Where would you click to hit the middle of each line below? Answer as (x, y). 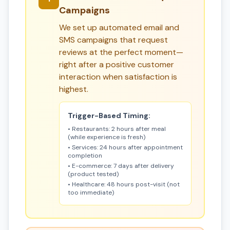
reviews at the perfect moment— (121, 52)
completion (85, 156)
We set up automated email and (119, 27)
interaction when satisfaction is (118, 77)
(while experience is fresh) (107, 137)
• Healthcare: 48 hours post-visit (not (124, 184)
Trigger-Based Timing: (109, 116)
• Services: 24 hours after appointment (125, 147)
